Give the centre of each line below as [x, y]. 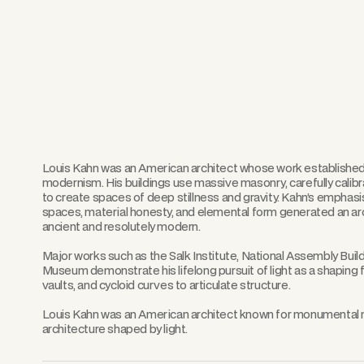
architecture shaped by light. [115, 328]
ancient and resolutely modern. [121, 226]
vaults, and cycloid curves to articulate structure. [166, 284]
